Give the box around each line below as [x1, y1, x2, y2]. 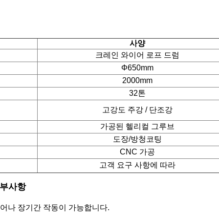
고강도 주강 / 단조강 [102, 106, 173, 114]
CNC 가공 [119, 148, 155, 156]
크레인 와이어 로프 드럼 [95, 51, 179, 59]
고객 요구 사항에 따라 [99, 161, 175, 169]
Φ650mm [121, 64, 153, 72]
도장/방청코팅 [112, 135, 162, 143]
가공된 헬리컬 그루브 [100, 122, 175, 131]
